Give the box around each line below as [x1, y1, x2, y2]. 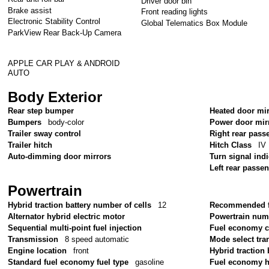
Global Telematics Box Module [141, 18, 248, 28]
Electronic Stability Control [8, 17, 101, 26]
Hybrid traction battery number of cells [8, 200, 152, 210]
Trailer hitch [8, 141, 53, 150]
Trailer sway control [8, 129, 82, 139]
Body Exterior [8, 88, 103, 105]
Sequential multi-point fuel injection [8, 223, 142, 232]
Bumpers [8, 118, 42, 127]
